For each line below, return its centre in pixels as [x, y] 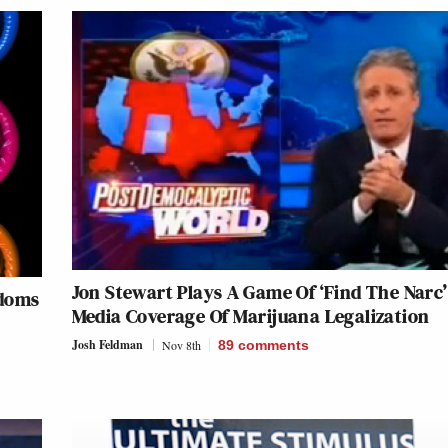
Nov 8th [181, 344]
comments [273, 344]
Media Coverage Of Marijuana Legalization [250, 315]
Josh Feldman [107, 344]
